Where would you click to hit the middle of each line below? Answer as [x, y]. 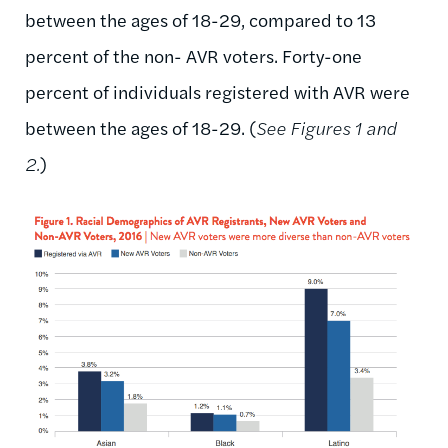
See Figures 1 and [326, 128]
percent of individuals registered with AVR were [217, 92]
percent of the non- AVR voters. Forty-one [193, 56]
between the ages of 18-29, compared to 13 [200, 20]
